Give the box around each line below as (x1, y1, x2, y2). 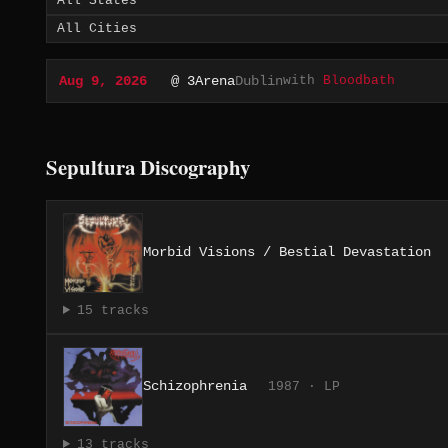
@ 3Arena (171, 73, 235, 89)
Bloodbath (323, 73, 395, 89)
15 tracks (76, 303, 149, 318)
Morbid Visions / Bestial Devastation (143, 244, 431, 260)
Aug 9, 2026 (59, 73, 147, 89)
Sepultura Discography (46, 152, 250, 182)
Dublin (235, 73, 283, 89)
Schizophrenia (143, 378, 247, 394)
